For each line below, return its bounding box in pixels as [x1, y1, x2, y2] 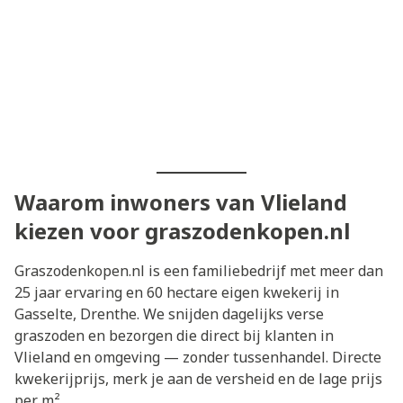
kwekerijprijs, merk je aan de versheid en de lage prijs [14, 368, 382, 389]
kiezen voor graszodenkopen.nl [14, 215, 350, 246]
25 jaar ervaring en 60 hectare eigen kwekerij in [14, 282, 339, 302]
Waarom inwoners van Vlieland [14, 186, 347, 217]
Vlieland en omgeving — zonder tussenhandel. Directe [14, 346, 381, 367]
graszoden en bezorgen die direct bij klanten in [14, 325, 334, 345]
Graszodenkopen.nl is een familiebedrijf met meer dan [14, 260, 383, 281]
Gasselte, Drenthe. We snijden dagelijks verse [14, 303, 324, 324]
